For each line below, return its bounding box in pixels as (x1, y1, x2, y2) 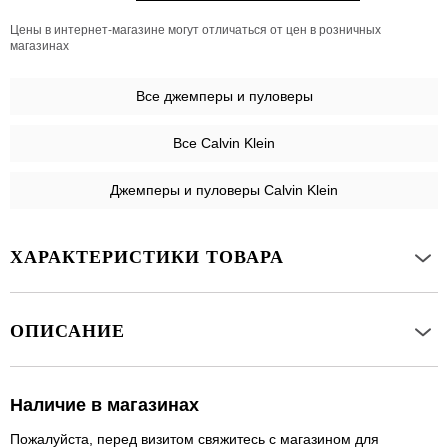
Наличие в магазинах (10, 395, 199, 416)
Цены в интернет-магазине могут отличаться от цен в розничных (10, 23, 381, 38)
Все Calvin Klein (173, 135, 275, 152)
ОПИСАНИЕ (10, 321, 125, 342)
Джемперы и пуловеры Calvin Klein (110, 182, 338, 199)
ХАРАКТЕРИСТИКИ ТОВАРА (10, 247, 284, 268)
